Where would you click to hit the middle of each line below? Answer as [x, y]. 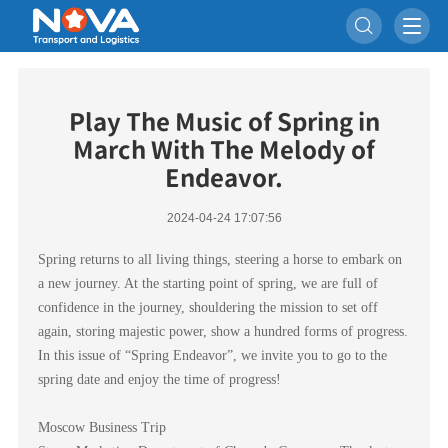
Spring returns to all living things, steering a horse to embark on [219, 260]
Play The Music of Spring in [224, 122]
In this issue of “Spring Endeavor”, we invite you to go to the [212, 356]
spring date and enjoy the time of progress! [159, 380]
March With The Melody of [224, 150]
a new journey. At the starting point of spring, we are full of [207, 284]
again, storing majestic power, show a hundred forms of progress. [222, 332]
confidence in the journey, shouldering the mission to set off [207, 308]
